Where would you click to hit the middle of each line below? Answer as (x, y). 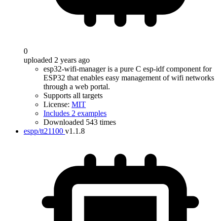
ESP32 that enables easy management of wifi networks (129, 78)
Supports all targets (73, 95)
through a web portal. (77, 87)
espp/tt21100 (43, 131)
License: (57, 104)
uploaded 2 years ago (57, 60)
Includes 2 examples (75, 113)
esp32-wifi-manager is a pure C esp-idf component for (128, 69)
